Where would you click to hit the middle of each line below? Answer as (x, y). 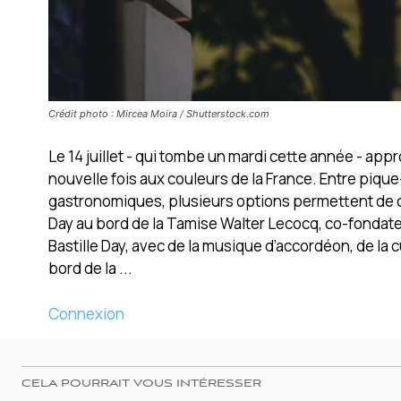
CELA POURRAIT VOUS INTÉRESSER (141, 384)
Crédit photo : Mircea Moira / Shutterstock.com (159, 113)
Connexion (86, 313)
